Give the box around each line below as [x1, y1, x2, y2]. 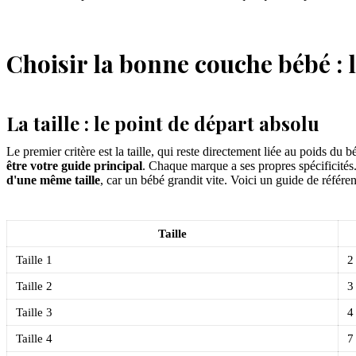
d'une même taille [6, 172, 100, 187]
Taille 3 [16, 304, 53, 319]
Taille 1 [16, 252, 53, 266]
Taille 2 [16, 278, 53, 292]
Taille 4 [16, 331, 53, 345]
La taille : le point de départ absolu [6, 110, 319, 136]
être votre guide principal [6, 158, 142, 172]
